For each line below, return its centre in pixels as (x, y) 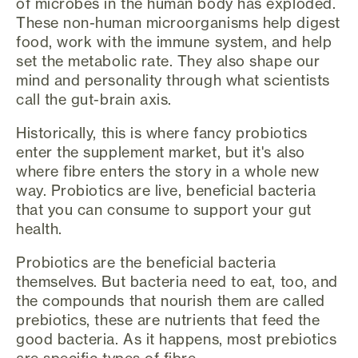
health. (39, 229)
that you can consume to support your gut (164, 209)
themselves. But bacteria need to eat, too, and (177, 281)
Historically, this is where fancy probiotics (162, 133)
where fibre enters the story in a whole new (168, 171)
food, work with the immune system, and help (174, 42)
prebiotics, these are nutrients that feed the (168, 320)
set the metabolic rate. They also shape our (168, 61)
